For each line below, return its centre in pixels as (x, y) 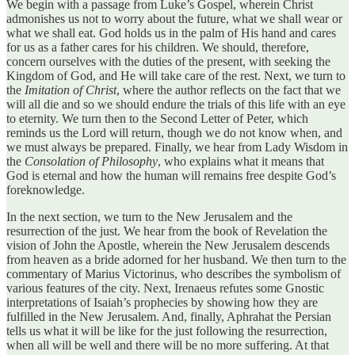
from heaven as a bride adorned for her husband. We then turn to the (176, 259)
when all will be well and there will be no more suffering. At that (168, 345)
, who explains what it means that (241, 161)
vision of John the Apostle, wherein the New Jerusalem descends (168, 245)
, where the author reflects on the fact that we (229, 90)
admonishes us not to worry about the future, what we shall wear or (174, 18)
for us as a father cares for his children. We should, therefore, (158, 47)
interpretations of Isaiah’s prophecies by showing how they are (162, 302)
